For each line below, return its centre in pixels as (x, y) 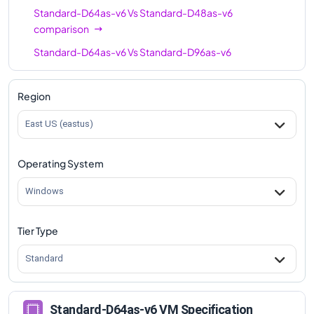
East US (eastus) (59, 124)
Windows (45, 191)
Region (34, 96)
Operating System (61, 163)
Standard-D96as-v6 (185, 52)
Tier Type (38, 230)
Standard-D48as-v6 (186, 12)
